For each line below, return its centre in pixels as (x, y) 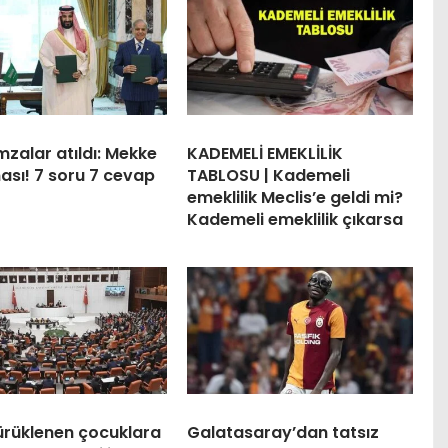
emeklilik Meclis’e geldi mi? (294, 197)
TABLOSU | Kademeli (268, 175)
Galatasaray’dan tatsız (282, 432)
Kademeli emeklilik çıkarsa (294, 219)
